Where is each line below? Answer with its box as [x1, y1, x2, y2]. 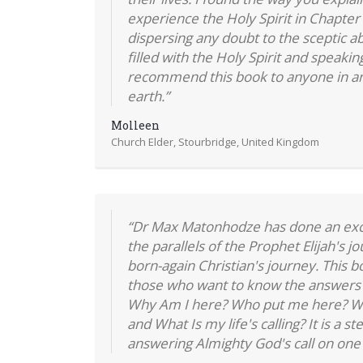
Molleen [110, 117, 160, 133]
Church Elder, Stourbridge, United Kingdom [110, 134, 319, 149]
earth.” [126, 86, 169, 105]
